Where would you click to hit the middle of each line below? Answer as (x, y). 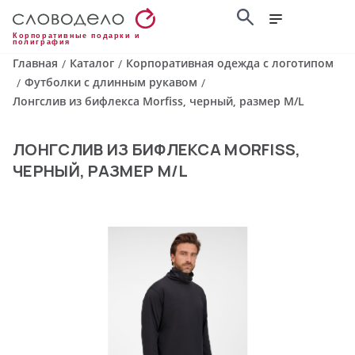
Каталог (92, 63)
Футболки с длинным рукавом (111, 82)
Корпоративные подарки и (77, 36)
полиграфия (42, 42)
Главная (35, 63)
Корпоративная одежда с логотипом (230, 63)
